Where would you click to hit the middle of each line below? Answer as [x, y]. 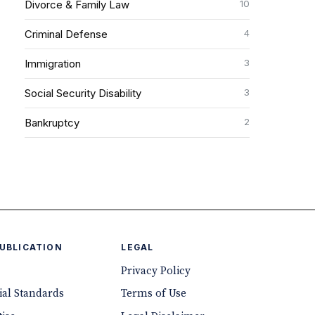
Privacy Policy [156, 271]
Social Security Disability [83, 93]
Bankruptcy [52, 123]
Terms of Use [154, 294]
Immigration [52, 64]
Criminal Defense [66, 34]
